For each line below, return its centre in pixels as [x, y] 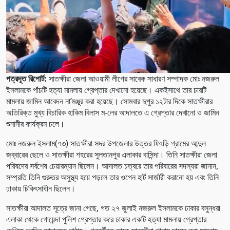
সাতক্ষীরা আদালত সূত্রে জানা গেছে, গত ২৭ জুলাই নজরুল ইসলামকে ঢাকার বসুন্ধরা [113, 208]
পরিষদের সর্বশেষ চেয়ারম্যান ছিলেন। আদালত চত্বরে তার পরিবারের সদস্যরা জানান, [112, 166]
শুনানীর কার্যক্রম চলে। [35, 123]
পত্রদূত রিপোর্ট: [26, 78]
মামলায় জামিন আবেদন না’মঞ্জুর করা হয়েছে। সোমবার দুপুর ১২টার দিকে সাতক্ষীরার [109, 101]
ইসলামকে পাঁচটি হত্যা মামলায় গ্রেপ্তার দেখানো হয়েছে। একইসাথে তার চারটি [106, 90]
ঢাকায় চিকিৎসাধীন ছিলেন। [41, 188]
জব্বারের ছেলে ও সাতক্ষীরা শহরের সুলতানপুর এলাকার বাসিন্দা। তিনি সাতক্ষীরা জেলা [112, 154]
